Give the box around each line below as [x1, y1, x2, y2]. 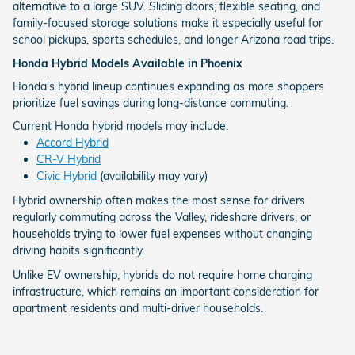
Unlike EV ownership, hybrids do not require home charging [13, 268, 312, 283]
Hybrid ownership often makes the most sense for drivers [13, 193, 305, 208]
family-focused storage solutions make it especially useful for [13, 16, 323, 31]
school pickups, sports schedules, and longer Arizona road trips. [13, 32, 334, 48]
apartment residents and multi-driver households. [13, 301, 263, 316]
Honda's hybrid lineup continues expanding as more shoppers [13, 79, 324, 94]
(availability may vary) [97, 169, 208, 184]
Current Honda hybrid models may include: [13, 119, 228, 134]
